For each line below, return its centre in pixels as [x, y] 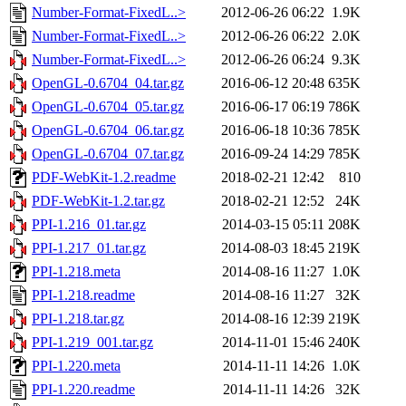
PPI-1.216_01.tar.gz [89, 225]
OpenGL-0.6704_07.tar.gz [108, 154]
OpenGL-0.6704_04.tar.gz [108, 83]
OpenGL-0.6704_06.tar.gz [108, 130]
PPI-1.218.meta [76, 272]
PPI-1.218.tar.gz [78, 319]
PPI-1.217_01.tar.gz [89, 248]
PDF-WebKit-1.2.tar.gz [98, 201]
